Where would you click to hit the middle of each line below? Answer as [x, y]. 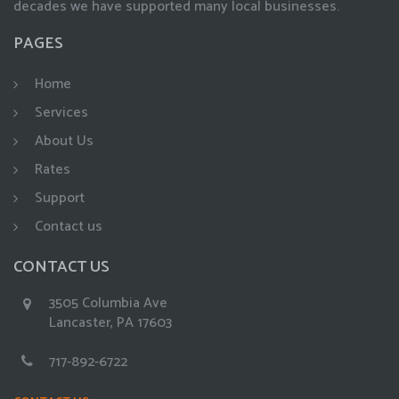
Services [61, 113]
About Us [64, 141]
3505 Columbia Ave [108, 303]
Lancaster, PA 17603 [110, 323]
